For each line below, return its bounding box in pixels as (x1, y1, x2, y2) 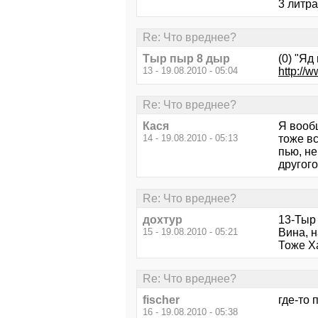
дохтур (143, 213, 182, 226)
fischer (143, 294, 180, 307)
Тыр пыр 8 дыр (143, 53, 230, 65)
